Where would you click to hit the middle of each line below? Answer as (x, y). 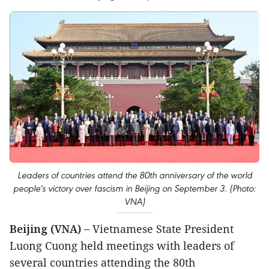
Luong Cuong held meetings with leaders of (122, 246)
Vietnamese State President (162, 229)
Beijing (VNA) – (50, 229)
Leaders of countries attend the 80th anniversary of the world (134, 175)
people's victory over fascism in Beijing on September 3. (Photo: (134, 189)
